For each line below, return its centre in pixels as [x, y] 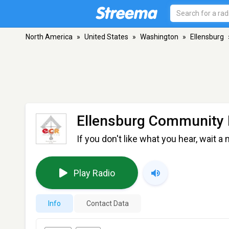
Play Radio [94, 173]
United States [106, 37]
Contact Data [108, 203]
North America [49, 37]
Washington [159, 37]
